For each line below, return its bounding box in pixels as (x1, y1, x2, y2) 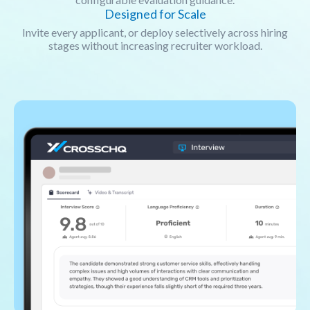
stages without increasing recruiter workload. (48, 38, 262, 52)
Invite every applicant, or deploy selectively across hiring (22, 25, 288, 39)
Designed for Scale (104, 6, 206, 21)
